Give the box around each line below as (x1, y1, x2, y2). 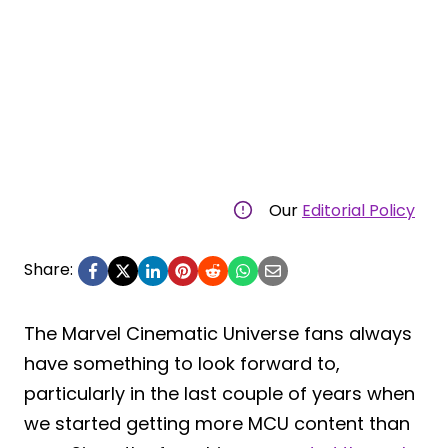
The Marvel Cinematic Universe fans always (24, 320, 412, 346)
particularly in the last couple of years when (24, 380, 415, 406)
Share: (24, 257, 73, 281)
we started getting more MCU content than (24, 410, 410, 436)
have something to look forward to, (24, 350, 340, 376)
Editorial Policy (302, 198, 415, 222)
